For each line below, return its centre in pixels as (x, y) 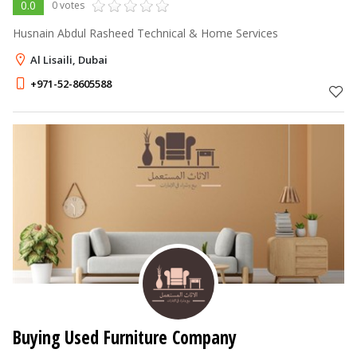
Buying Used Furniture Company (125, 337)
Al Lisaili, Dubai (69, 59)
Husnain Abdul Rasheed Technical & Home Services (145, 33)
